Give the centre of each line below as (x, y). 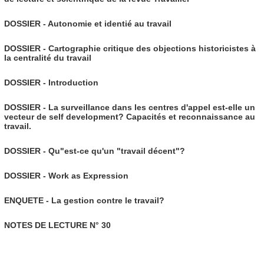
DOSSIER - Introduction (51, 83)
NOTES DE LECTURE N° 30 (57, 225)
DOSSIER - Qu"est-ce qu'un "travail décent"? (94, 151)
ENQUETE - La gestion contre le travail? (84, 201)
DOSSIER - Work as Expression (66, 176)
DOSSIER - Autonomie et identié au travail (88, 24)
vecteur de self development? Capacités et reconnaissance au (129, 117)
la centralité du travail (47, 58)
